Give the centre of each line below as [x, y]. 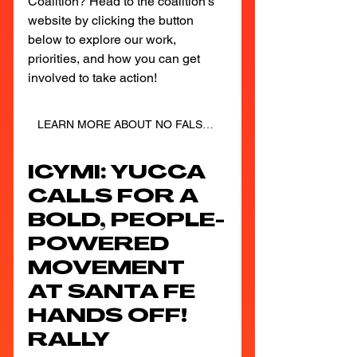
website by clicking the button [112, 20]
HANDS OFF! [110, 317]
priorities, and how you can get [116, 58]
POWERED [101, 245]
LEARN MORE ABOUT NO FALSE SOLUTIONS [208, 124]
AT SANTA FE [114, 293]
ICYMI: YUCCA [119, 173]
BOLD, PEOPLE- [126, 221]
